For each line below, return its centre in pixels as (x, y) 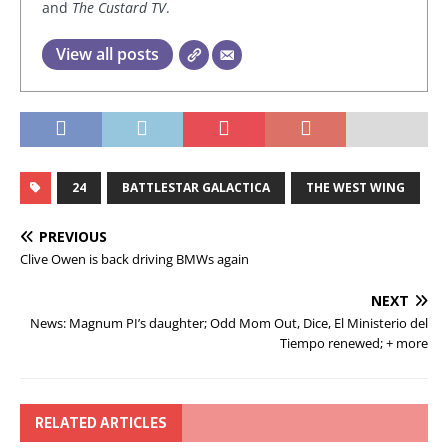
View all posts (107, 54)
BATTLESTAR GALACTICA (196, 188)
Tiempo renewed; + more (354, 343)
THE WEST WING (355, 188)
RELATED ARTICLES (101, 423)
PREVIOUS (73, 237)
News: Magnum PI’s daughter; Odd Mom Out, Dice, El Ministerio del (229, 323)
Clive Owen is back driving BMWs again (134, 259)
